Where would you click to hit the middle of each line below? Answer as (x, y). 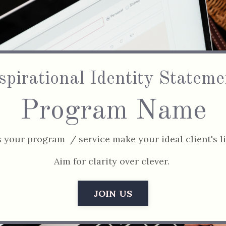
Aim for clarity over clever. (112, 161)
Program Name (113, 111)
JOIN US (113, 193)
